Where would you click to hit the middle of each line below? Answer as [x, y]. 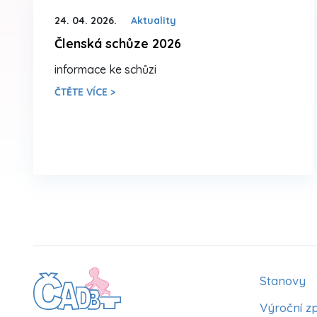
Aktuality [154, 20]
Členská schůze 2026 [118, 43]
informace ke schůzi [105, 69]
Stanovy [283, 280]
